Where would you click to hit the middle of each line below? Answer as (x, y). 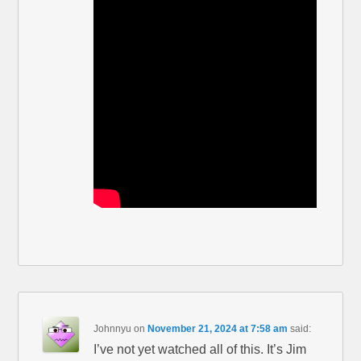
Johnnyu (113, 328)
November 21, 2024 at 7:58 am (218, 328)
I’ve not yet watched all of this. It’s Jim (200, 349)
